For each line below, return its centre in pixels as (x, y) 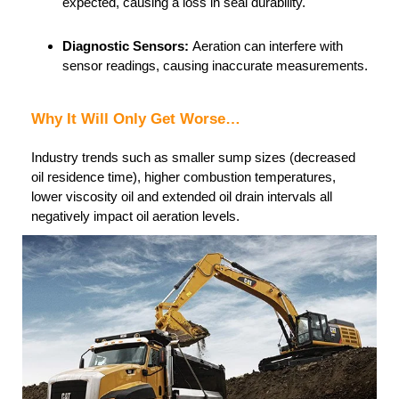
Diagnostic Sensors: (127, 45)
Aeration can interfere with (268, 45)
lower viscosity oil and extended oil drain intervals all (182, 196)
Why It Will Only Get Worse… (136, 118)
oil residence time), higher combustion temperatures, (183, 176)
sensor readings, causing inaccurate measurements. (215, 65)
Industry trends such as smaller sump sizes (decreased (193, 157)
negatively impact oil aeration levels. (135, 216)
